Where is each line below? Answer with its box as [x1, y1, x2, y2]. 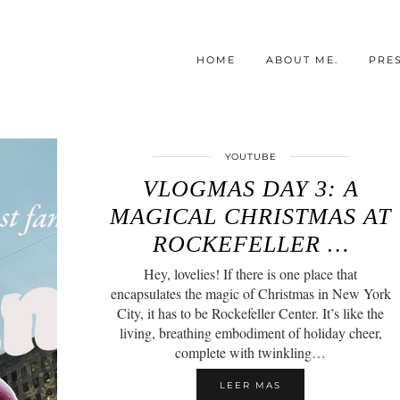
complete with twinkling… [175, 343, 327, 362]
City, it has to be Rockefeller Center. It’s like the [117, 304, 385, 322]
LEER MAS [220, 379, 282, 391]
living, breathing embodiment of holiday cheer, [119, 323, 382, 342]
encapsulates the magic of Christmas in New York [110, 284, 391, 303]
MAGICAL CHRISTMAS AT [110, 204, 392, 229]
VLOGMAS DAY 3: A [142, 176, 359, 202]
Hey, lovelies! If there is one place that [144, 264, 358, 283]
